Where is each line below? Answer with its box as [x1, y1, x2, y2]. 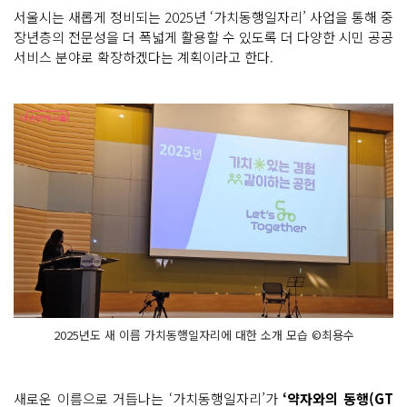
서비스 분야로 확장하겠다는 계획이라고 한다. [14, 47, 273, 67]
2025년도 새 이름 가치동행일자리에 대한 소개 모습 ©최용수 [53, 325, 354, 343]
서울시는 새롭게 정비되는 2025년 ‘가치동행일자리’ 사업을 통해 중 [14, 7, 393, 27]
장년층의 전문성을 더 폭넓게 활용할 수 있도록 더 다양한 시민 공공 [14, 27, 393, 47]
